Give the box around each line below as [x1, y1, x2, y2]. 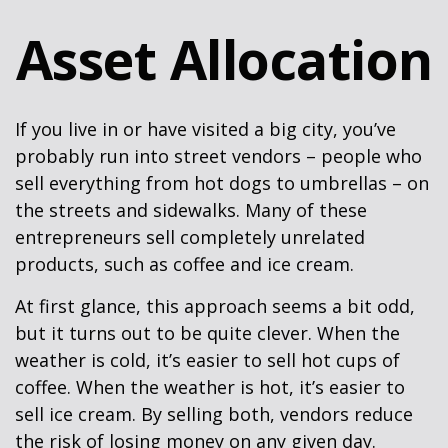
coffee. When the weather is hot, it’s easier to [15, 375, 405, 399]
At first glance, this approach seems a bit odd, [15, 294, 415, 318]
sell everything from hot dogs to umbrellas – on [15, 171, 429, 195]
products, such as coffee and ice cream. [15, 252, 354, 276]
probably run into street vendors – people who [15, 144, 422, 168]
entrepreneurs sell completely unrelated [15, 225, 365, 249]
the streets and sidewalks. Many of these [15, 198, 367, 222]
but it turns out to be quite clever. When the [15, 321, 400, 345]
